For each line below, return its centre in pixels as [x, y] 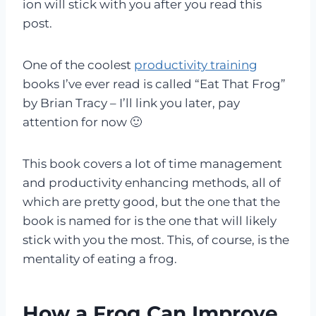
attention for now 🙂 [82, 122]
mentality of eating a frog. [100, 259]
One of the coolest [78, 65]
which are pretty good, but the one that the [151, 202]
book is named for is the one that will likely [150, 221]
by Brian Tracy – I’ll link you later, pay [131, 103]
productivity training [196, 65]
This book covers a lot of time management [152, 164]
